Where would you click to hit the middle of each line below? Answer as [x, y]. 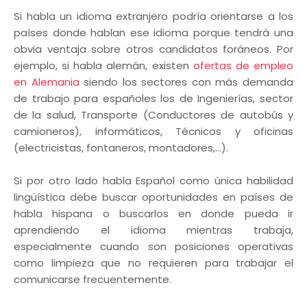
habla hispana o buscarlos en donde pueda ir [153, 213]
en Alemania [47, 82]
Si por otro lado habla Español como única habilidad [153, 181]
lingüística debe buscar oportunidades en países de [153, 197]
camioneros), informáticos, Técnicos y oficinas [153, 131]
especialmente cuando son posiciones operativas [153, 246]
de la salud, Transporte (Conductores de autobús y [153, 115]
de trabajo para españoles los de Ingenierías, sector [153, 98]
